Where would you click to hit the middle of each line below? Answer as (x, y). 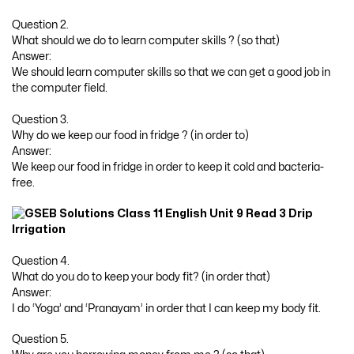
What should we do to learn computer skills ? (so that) (146, 40)
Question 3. (40, 119)
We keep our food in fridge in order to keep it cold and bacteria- (168, 167)
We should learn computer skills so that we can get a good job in (171, 72)
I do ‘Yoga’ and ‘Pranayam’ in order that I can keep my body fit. (166, 308)
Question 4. (41, 261)
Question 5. (40, 340)
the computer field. (60, 88)
